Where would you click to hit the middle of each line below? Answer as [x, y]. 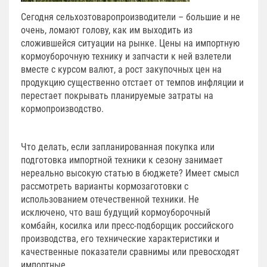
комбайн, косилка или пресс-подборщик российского [127, 225]
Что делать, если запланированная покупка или [118, 147]
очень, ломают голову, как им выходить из [107, 30]
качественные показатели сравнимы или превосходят [130, 252]
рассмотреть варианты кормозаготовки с [105, 186]
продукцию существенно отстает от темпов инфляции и [132, 82]
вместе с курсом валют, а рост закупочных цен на [121, 69]
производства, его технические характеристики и [120, 238]
